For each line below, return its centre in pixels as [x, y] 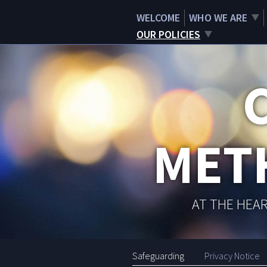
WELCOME [158, 18]
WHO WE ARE [218, 18]
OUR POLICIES [168, 34]
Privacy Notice [232, 256]
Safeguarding [158, 256]
